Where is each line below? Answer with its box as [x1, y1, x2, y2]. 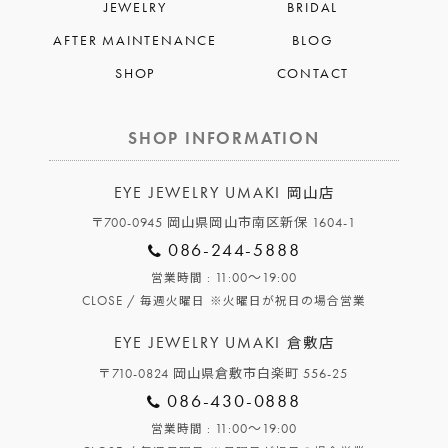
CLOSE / [81, 291, 141, 309]
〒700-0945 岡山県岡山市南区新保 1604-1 [91, 213, 357, 231]
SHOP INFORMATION [128, 127, 320, 150]
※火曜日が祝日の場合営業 [209, 293, 367, 309]
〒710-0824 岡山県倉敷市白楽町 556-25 [99, 364, 349, 382]
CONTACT [276, 64, 350, 83]
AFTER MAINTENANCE [53, 30, 217, 49]
